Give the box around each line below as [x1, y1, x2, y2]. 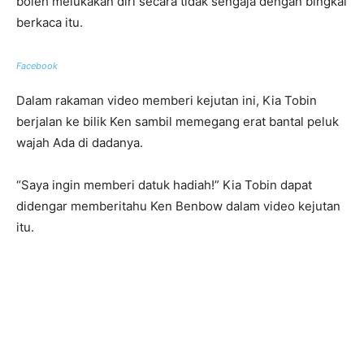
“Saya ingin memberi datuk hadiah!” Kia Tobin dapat [16, 177, 312, 193]
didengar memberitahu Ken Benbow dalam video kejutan [16, 198, 340, 214]
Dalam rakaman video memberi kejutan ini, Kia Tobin [16, 93, 317, 109]
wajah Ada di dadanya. [16, 135, 143, 151]
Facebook [16, 60, 58, 72]
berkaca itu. [16, 15, 83, 31]
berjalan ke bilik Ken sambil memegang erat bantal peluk [16, 114, 339, 130]
